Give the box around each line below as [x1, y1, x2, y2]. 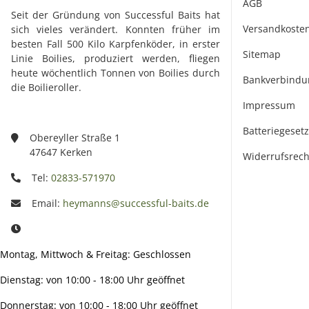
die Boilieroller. [11, 80, 81, 94]
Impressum [243, 98, 295, 112]
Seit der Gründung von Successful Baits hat [11, 8, 220, 21]
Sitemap [243, 47, 281, 61]
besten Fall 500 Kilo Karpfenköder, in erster [11, 37, 220, 50]
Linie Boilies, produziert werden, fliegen [11, 51, 220, 65]
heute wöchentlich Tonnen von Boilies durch [11, 66, 220, 79]
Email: [32, 196, 63, 210]
